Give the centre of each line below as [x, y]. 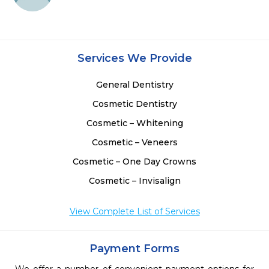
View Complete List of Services [134, 211]
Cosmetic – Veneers [134, 142]
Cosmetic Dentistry [134, 104]
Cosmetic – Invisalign [134, 181]
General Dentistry [134, 85]
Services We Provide [134, 58]
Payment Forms [134, 249]
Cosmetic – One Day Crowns [134, 162]
